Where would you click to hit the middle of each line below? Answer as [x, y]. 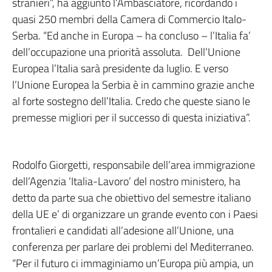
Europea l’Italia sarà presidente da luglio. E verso [120, 68]
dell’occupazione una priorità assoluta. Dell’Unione [126, 52]
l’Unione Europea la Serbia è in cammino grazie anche [133, 85]
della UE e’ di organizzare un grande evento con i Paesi [135, 214]
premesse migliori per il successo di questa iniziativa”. [131, 117]
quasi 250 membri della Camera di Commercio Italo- [129, 19]
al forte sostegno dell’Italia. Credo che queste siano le [131, 101]
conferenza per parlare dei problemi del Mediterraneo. [133, 247]
